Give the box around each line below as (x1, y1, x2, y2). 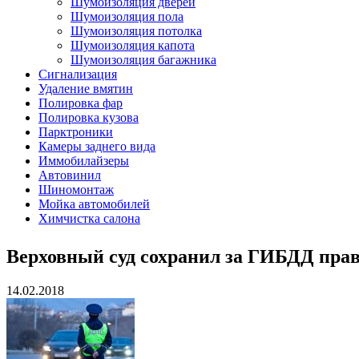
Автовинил (38, 168, 101, 182)
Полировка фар (38, 96, 123, 110)
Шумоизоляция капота (71, 38, 195, 52)
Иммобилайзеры (38, 154, 129, 167)
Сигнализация (38, 67, 117, 81)
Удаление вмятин (38, 82, 133, 95)
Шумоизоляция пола (71, 10, 184, 23)
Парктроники (38, 125, 113, 139)
